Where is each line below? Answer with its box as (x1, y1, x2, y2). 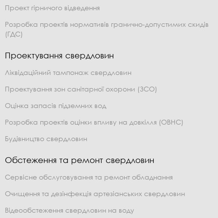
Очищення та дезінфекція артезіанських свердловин (5, 189, 185, 198)
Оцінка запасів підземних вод (5, 101, 106, 109)
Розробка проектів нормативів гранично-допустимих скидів (5, 19, 209, 28)
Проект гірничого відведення (5, 3, 100, 12)
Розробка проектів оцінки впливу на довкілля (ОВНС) (5, 117, 183, 126)
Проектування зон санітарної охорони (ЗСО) (5, 84, 157, 93)
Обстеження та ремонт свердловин (5, 154, 154, 165)
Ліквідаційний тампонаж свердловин (5, 68, 131, 76)
